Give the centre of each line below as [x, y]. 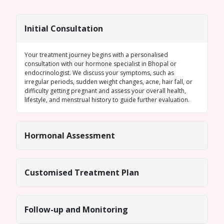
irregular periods [49, 82]
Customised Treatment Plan [82, 172]
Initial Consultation [64, 28]
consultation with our [55, 64]
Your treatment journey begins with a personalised [96, 55]
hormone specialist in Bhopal [128, 64]
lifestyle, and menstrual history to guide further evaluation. [107, 100]
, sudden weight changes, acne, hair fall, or [133, 82]
